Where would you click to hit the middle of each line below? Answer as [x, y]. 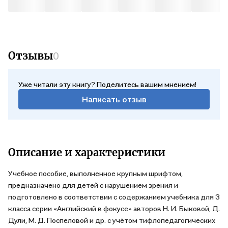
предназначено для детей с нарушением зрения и [93, 185]
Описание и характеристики [87, 152]
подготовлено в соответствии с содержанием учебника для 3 [114, 197]
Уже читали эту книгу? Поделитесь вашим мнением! [107, 84]
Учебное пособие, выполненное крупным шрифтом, [95, 173]
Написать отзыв [114, 99]
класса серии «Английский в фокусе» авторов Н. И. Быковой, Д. [114, 208]
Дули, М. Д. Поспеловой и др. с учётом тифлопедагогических [112, 220]
